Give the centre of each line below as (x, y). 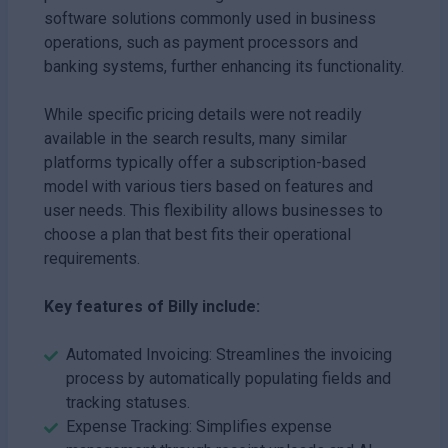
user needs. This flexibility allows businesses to (213, 210)
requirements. (92, 258)
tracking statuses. (128, 402)
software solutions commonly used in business (210, 18)
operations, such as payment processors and (201, 42)
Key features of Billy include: (152, 306)
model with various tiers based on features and (208, 186)
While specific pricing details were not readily (203, 114)
